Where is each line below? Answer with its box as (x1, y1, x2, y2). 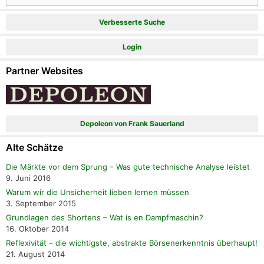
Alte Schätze (6, 141, 63, 153)
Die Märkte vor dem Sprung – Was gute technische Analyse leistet (6, 161, 250, 171)
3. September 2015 (6, 198, 76, 208)
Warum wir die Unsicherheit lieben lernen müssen (6, 187, 189, 197)
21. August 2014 (6, 249, 65, 259)
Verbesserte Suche (99, 17, 165, 27)
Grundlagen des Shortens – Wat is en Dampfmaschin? (6, 212, 203, 222)
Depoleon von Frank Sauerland (80, 118, 184, 128)
